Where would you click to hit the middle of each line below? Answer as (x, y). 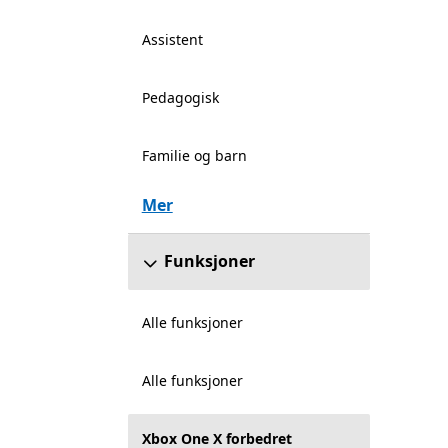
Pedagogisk (180, 97)
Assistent (172, 39)
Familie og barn (194, 155)
